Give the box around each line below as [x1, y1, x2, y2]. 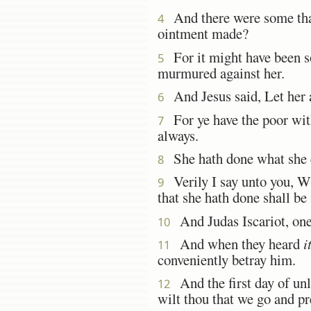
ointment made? [158, 24, 249, 44]
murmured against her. [158, 62, 285, 83]
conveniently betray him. [158, 249, 296, 269]
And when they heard [170, 233, 303, 253]
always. [158, 125, 199, 145]
